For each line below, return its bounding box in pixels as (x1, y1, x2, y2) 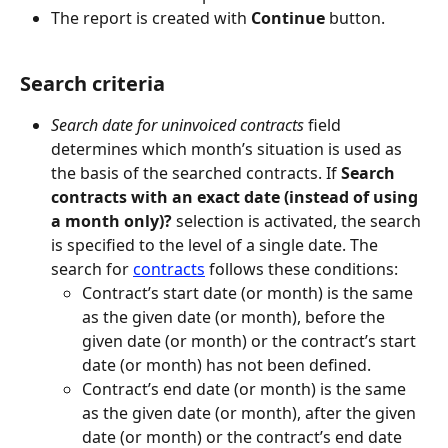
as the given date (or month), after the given (82, 402, 420, 425)
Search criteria (20, 70, 165, 98)
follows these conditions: (205, 258, 398, 281)
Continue (251, 7, 325, 30)
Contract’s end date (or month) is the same (82, 378, 410, 401)
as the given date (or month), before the (82, 306, 389, 329)
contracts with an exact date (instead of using (51, 186, 422, 209)
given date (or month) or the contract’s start (82, 330, 420, 353)
